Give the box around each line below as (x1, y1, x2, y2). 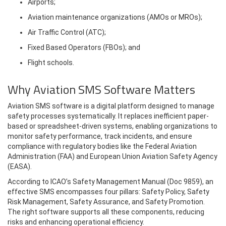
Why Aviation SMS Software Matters (8, 80, 195, 98)
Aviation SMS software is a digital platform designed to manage (8, 102, 214, 110)
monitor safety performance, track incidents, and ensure (8, 132, 192, 140)
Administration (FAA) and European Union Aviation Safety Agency (8, 152, 217, 160)
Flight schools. (28, 59, 74, 67)
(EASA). (8, 162, 32, 171)
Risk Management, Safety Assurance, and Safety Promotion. (8, 198, 205, 206)
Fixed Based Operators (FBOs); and (28, 43, 140, 51)
